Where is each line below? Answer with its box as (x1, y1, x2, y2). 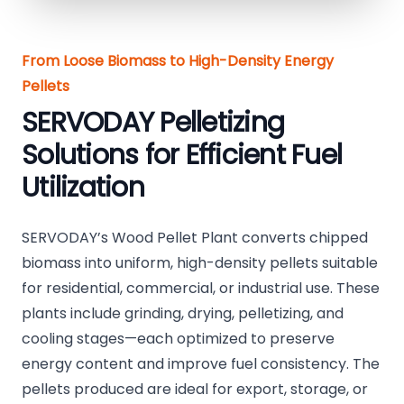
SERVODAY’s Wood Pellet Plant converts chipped (22, 227, 368, 249)
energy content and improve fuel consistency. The (22, 353, 380, 375)
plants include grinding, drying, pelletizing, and (22, 303, 344, 325)
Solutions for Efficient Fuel (22, 136, 342, 175)
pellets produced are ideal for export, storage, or (22, 379, 368, 400)
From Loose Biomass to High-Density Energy (22, 50, 334, 72)
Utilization (22, 169, 144, 207)
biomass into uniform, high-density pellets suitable (22, 252, 378, 274)
